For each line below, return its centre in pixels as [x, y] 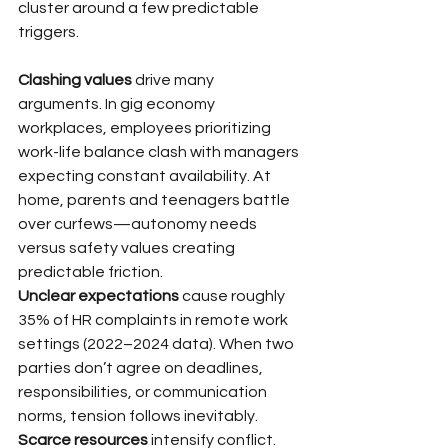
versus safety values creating [128, 247]
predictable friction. [90, 271]
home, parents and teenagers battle [155, 199]
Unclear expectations [98, 295]
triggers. [48, 31]
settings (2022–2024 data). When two [157, 343]
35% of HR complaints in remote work [154, 319]
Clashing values [75, 79]
